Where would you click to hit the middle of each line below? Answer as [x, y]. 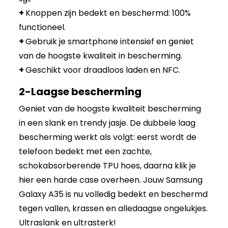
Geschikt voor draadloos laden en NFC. [103, 70]
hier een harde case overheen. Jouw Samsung [111, 180]
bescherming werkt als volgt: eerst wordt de [108, 137]
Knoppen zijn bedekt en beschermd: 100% [108, 13]
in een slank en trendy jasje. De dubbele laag [107, 123]
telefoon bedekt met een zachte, [85, 151]
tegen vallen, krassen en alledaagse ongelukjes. [113, 208]
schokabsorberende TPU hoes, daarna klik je [108, 165]
